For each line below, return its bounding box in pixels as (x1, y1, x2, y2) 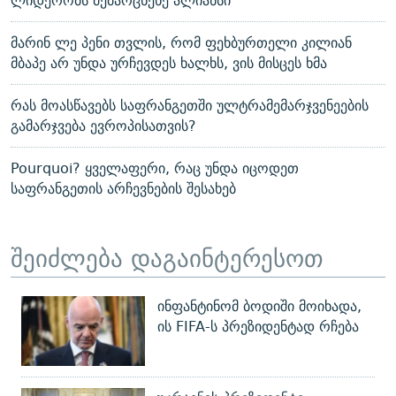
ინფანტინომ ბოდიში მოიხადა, (157, 293, 362, 318)
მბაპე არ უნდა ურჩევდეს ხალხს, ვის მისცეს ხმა (11, 51, 327, 76)
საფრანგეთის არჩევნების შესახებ (11, 177, 236, 202)
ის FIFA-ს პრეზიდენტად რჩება (157, 314, 359, 339)
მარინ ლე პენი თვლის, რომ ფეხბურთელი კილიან (11, 31, 352, 56)
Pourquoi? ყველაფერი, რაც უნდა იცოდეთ (11, 156, 299, 181)
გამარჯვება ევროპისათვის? (11, 114, 196, 139)
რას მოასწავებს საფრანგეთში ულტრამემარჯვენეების (11, 94, 369, 118)
